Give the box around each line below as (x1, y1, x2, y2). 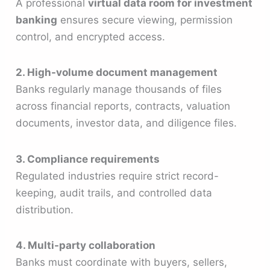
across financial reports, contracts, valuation (16, 100, 231, 113)
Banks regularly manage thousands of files (16, 83, 222, 96)
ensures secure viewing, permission (57, 14, 233, 27)
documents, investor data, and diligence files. (16, 117, 237, 130)
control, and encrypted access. (16, 31, 166, 43)
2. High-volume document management (16, 66, 218, 79)
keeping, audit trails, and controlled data (16, 186, 213, 199)
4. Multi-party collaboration (16, 239, 156, 251)
